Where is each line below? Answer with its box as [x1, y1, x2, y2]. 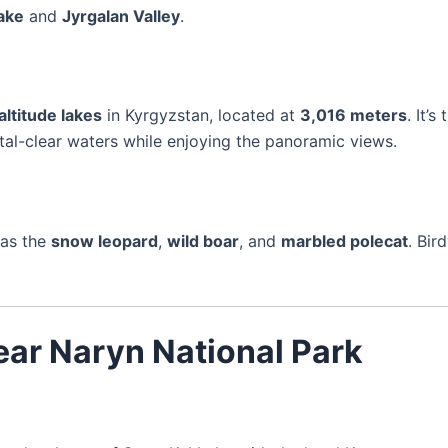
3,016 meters [300, 105, 407, 126]
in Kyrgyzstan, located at [102, 105, 300, 126]
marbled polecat [281, 230, 408, 251]
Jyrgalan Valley [62, 5, 180, 26]
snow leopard [51, 230, 158, 251]
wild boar [167, 230, 239, 251]
